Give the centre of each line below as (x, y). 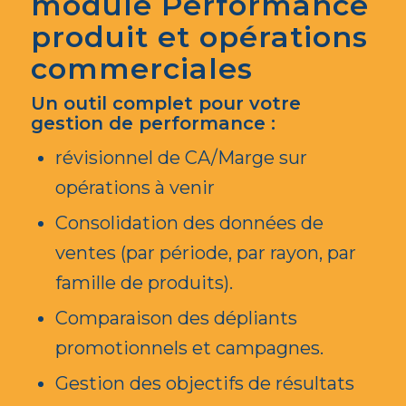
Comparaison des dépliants (176, 319)
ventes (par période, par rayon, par (205, 253)
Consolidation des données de (189, 223)
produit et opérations (199, 37)
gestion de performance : (153, 124)
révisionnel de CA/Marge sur (181, 158)
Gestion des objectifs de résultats (204, 384)
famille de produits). (144, 283)
